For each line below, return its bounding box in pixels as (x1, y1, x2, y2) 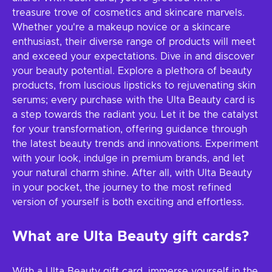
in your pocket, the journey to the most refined (12, 183, 231, 192)
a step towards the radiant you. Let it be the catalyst (12, 110, 258, 120)
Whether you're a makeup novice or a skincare (12, 22, 231, 32)
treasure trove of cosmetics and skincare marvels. (12, 8, 245, 18)
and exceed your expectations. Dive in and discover (12, 52, 254, 61)
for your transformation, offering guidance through (12, 124, 247, 134)
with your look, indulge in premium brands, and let (12, 154, 245, 163)
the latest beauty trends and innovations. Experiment (12, 139, 259, 149)
